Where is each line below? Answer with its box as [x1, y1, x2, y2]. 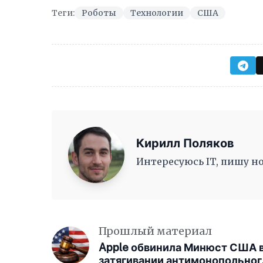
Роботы [82, 8, 116, 18]
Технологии [130, 8, 183, 18]
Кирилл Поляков [136, 136, 234, 150]
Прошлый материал [99, 224, 212, 238]
